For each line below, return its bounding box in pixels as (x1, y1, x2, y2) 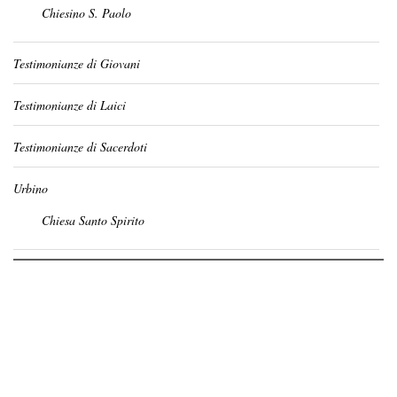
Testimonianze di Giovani (13, 55, 140, 72)
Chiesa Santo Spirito (42, 212, 144, 229)
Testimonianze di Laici (13, 97, 126, 113)
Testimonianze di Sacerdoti (13, 138, 147, 155)
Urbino (13, 180, 48, 197)
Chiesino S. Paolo (42, 4, 131, 21)
